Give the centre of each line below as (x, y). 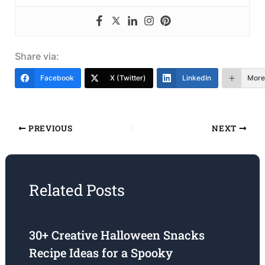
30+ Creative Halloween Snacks (117, 235)
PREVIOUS (49, 129)
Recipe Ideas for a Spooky (101, 253)
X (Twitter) (128, 78)
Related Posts (77, 190)
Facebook (57, 78)
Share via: (37, 56)
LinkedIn (196, 78)
